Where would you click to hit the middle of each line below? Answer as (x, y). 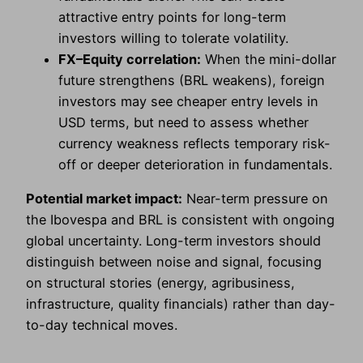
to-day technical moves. (102, 325)
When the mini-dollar (269, 60)
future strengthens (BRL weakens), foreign (192, 81)
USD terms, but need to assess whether (184, 123)
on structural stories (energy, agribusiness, (160, 283)
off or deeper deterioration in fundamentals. (195, 165)
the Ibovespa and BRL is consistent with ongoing (180, 220)
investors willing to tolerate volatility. (173, 38)
